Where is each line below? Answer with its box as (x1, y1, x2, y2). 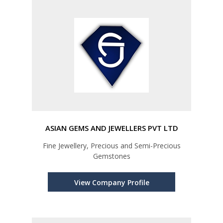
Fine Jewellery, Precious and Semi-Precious (42, 141, 181, 151)
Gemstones (93, 151, 130, 161)
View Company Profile (74, 178, 149, 188)
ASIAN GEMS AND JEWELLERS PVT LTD (45, 123, 178, 133)
